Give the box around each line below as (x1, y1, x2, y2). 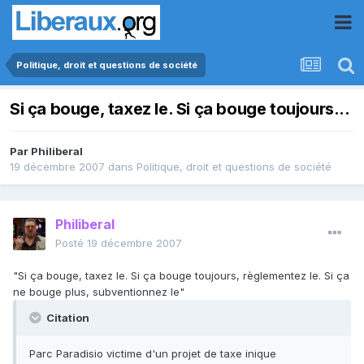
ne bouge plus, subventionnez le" (13, 285, 184, 299)
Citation (44, 311, 89, 325)
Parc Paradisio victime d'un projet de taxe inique (29, 347, 276, 361)
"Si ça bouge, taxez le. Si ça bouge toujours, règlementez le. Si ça (13, 269, 349, 283)
